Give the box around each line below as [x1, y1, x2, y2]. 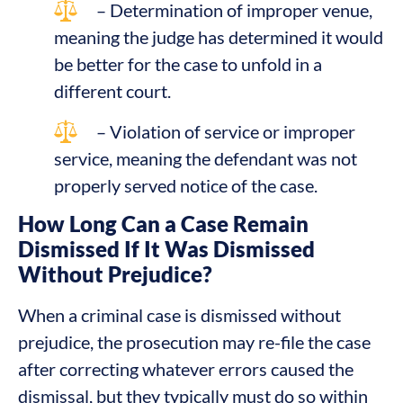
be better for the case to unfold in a [54, 52, 322, 75]
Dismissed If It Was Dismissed [18, 236, 315, 263]
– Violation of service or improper [96, 120, 355, 142]
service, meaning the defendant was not [54, 147, 357, 169]
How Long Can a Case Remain [18, 210, 309, 237]
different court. [54, 79, 171, 102]
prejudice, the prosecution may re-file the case [18, 331, 371, 354]
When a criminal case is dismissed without [18, 304, 341, 327]
